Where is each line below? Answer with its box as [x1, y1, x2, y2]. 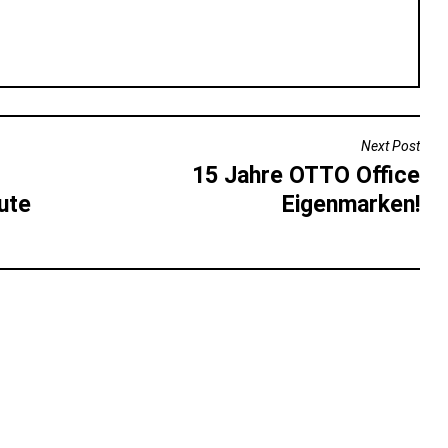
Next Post [360, 138, 420, 155]
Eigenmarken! [281, 191, 420, 219]
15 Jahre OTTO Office [191, 162, 420, 190]
